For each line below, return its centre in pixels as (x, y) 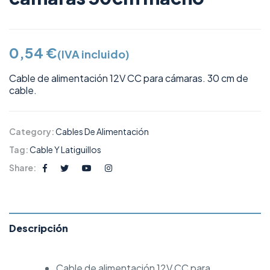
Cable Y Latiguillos (65, 149)
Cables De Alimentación (102, 131)
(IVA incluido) (93, 54)
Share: (23, 167)
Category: (32, 131)
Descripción (39, 228)
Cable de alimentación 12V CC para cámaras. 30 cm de (129, 78)
